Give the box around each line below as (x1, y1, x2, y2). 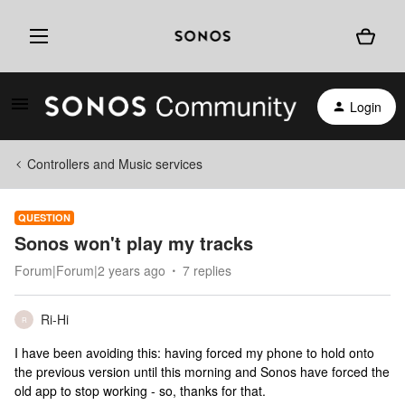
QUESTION (18, 211, 71, 224)
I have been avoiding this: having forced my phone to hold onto (14, 344, 374, 362)
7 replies (183, 261, 231, 279)
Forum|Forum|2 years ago (14, 261, 165, 279)
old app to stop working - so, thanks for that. (14, 381, 266, 400)
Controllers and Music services (27, 155, 202, 173)
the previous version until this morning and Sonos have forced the (14, 363, 390, 381)
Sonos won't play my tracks (14, 230, 253, 256)
